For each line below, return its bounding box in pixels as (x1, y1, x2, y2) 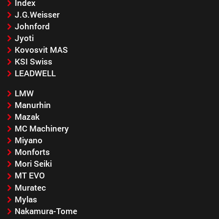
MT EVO (14, 170, 45, 181)
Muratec (14, 181, 46, 193)
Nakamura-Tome (14, 205, 77, 217)
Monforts (14, 146, 50, 158)
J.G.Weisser (14, 8, 60, 20)
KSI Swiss (14, 56, 52, 67)
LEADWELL (14, 67, 56, 79)
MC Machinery (14, 123, 69, 134)
